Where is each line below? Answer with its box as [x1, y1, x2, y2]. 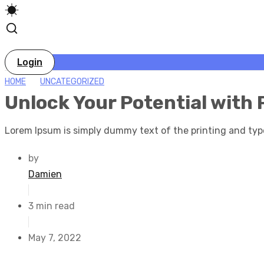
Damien [28, 169, 62, 180]
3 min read [28, 200, 75, 212]
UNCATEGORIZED [40, 77, 104, 87]
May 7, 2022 [28, 232, 81, 243]
